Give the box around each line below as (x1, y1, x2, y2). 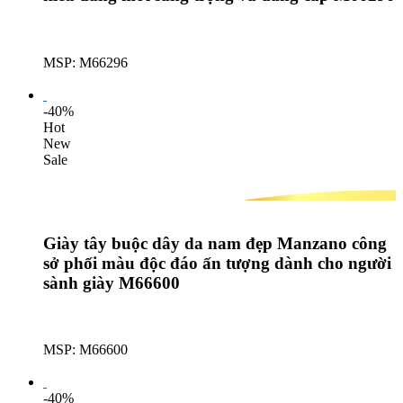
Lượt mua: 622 (43, 358, 128, 374)
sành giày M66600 (43, 273, 180, 292)
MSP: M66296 (43, 54, 128, 70)
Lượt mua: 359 (43, 70, 128, 86)
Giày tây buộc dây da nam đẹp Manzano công (43, 233, 387, 253)
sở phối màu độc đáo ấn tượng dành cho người (43, 253, 391, 273)
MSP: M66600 (43, 342, 128, 358)
